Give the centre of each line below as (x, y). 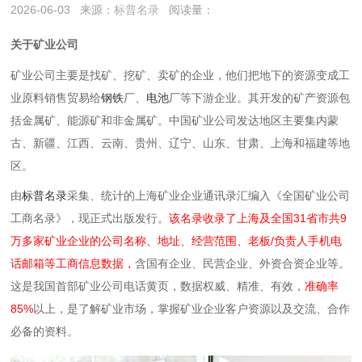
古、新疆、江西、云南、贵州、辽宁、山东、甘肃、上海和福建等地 (181, 143)
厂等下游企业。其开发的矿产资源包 (260, 97)
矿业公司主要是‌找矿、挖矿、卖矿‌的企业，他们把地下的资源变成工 (181, 75)
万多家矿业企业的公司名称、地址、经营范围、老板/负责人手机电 (177, 241)
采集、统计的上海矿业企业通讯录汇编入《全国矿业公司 (209, 196)
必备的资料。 (45, 332)
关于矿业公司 (45, 45)
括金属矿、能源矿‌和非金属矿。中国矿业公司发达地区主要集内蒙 (175, 120)
